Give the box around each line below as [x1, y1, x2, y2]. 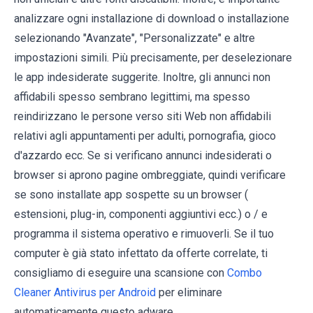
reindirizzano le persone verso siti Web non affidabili [14, 109, 271, 123]
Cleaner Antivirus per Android [14, 285, 156, 299]
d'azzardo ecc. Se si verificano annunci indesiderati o [14, 148, 272, 162]
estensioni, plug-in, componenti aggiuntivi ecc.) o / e [14, 207, 268, 221]
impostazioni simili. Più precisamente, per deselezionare [14, 50, 292, 64]
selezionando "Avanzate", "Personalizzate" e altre [14, 31, 255, 45]
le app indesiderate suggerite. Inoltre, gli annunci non [14, 70, 270, 84]
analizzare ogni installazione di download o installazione [14, 11, 289, 25]
